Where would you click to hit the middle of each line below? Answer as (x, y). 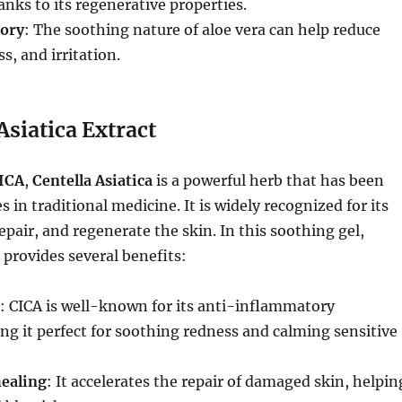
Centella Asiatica (92, 180)
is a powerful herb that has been (268, 180)
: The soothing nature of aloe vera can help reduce (202, 30)
